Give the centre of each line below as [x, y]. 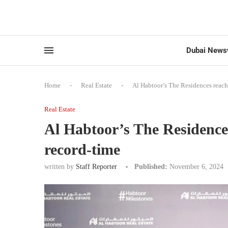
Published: [151, 166]
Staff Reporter [96, 166]
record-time [82, 149]
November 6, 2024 [196, 166]
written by [60, 166]
